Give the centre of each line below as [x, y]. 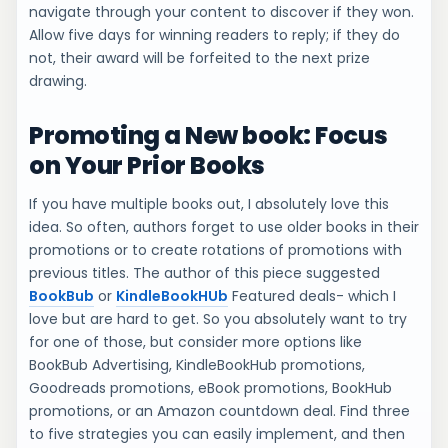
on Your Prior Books [147, 165]
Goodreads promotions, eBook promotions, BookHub [210, 388]
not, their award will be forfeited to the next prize [199, 58]
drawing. [58, 81]
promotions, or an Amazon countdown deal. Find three [219, 411]
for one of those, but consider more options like [195, 342]
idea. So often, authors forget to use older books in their [224, 227]
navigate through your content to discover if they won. [221, 12]
